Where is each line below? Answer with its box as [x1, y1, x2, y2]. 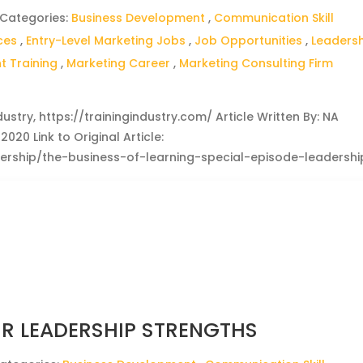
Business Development [71, 10, 206, 26]
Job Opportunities [194, 32, 303, 49]
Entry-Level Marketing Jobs [26, 32, 186, 49]
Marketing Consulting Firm [179, 55, 334, 71]
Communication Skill [214, 10, 335, 26]
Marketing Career [66, 55, 171, 71]
